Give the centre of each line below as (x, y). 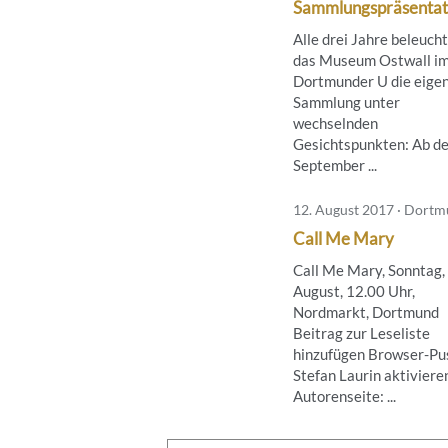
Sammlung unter (346, 101)
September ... (335, 164)
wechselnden (335, 122)
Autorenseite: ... (344, 395)
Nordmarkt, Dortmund (366, 311)
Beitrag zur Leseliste (361, 332)
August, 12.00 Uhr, (354, 290)
